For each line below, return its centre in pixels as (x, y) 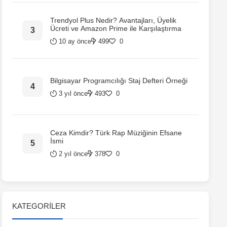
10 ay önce (75, 41)
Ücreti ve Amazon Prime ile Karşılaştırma (116, 28)
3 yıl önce (73, 93)
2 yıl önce (73, 154)
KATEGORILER (39, 206)
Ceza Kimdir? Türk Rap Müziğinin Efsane (116, 133)
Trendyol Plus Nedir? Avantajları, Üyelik (113, 20)
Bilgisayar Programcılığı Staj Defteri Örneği (119, 80)
